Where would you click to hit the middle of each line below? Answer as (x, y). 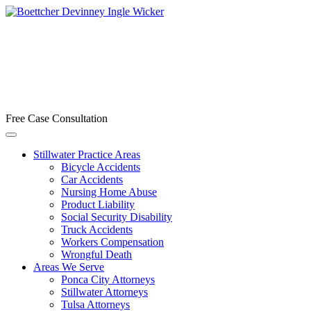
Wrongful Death (96, 254)
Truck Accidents (97, 229)
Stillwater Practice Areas (87, 154)
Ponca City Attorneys (108, 279)
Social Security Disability (117, 217)
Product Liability (98, 204)
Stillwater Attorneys (104, 292)
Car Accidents (92, 179)
